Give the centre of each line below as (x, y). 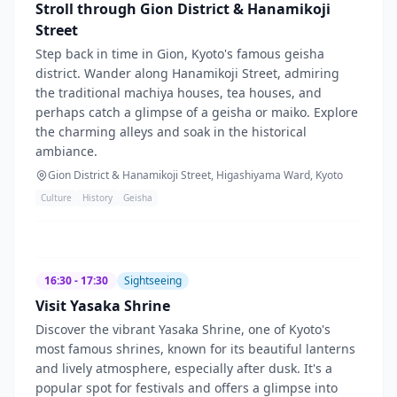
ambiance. (66, 151)
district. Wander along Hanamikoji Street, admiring (187, 73)
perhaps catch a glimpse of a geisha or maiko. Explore (197, 112)
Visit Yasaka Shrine (103, 305)
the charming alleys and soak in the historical (171, 131)
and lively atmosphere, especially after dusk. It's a (184, 368)
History (97, 197)
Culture (56, 197)
